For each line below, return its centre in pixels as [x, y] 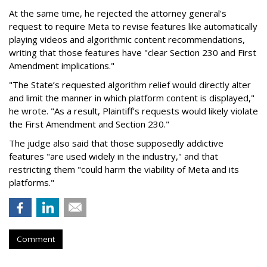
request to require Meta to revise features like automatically [133, 27]
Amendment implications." [62, 66]
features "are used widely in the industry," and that [114, 156]
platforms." [32, 183]
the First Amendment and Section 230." [89, 124]
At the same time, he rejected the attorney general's [118, 13]
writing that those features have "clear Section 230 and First [133, 53]
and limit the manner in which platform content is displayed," [132, 98]
